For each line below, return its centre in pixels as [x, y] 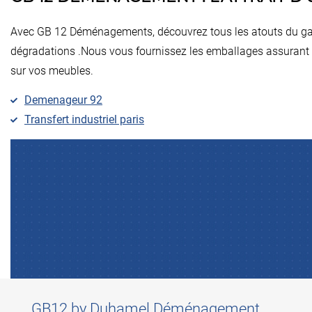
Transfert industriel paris [84, 119]
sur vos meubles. [52, 70]
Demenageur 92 [63, 100]
